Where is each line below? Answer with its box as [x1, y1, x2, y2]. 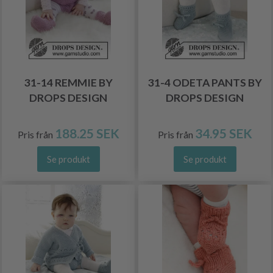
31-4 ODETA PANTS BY [147, 76, 262, 89]
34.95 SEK [194, 125, 252, 141]
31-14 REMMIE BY [24, 76, 113, 89]
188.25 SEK [54, 125, 119, 141]
